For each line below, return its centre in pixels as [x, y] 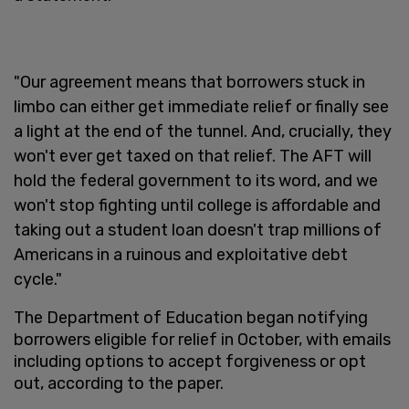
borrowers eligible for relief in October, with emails [202, 339]
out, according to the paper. [119, 383]
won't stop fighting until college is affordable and [197, 205]
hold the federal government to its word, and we [196, 180]
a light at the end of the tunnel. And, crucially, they [203, 131]
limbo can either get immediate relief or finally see [201, 106]
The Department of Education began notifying [191, 317]
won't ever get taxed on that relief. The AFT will [193, 156]
